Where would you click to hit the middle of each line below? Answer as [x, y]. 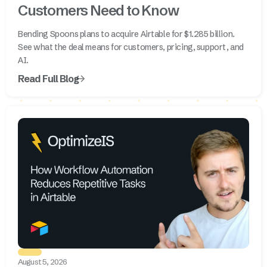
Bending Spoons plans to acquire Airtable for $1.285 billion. [126, 34]
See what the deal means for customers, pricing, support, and [131, 47]
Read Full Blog [49, 79]
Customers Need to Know [98, 11]
